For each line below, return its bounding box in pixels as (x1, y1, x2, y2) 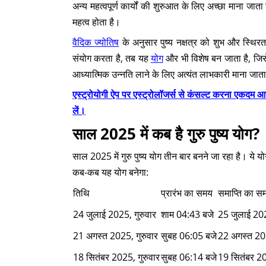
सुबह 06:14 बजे (161, 251, 217, 264)
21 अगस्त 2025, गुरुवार (73, 229, 158, 242)
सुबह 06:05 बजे (161, 229, 217, 242)
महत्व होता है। (72, 15, 121, 28)
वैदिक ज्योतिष (72, 36, 119, 49)
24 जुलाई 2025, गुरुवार (73, 208, 156, 221)
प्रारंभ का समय (161, 186, 213, 199)
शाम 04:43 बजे (161, 208, 214, 221)
